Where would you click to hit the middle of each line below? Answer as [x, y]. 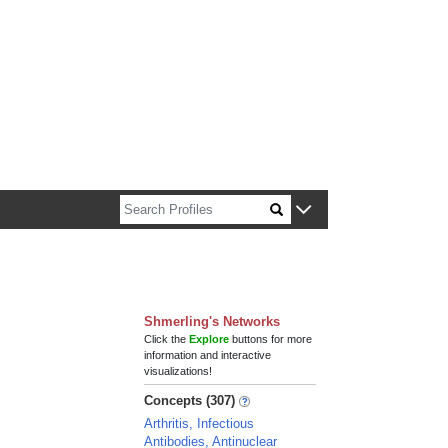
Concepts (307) [190, 400]
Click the [167, 339]
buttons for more [271, 339]
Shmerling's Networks [212, 321]
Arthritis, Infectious [199, 423]
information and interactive [208, 355]
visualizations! [178, 371]
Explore [209, 339]
